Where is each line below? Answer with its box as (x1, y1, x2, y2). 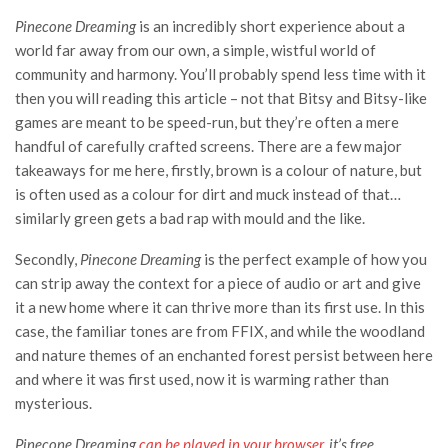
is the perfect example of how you (201, 250, 427, 268)
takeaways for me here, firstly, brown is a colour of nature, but (15, 161, 422, 179)
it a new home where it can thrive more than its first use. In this (15, 298, 425, 316)
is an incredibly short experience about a (136, 17, 405, 35)
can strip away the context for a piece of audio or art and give (15, 274, 421, 292)
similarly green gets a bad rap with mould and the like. (15, 209, 365, 227)
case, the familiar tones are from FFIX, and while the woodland (15, 322, 425, 340)
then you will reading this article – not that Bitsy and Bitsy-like (15, 89, 427, 107)
